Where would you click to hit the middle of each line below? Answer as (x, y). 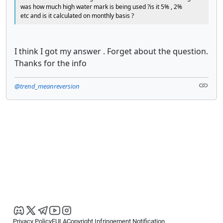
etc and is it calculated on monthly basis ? (77, 15)
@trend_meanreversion (47, 86)
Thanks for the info (51, 63)
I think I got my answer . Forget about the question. (111, 51)
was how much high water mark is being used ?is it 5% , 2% (101, 6)
